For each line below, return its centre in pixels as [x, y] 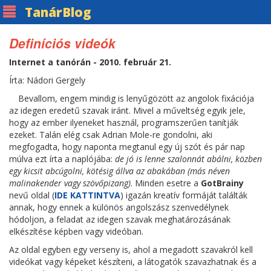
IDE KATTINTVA [87, 195]
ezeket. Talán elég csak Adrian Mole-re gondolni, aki [111, 135]
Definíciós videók [62, 43]
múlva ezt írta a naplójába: [62, 159]
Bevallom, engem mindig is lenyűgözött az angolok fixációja [136, 98]
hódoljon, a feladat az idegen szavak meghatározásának [120, 219]
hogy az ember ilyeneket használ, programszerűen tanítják [124, 122]
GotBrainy [222, 183]
